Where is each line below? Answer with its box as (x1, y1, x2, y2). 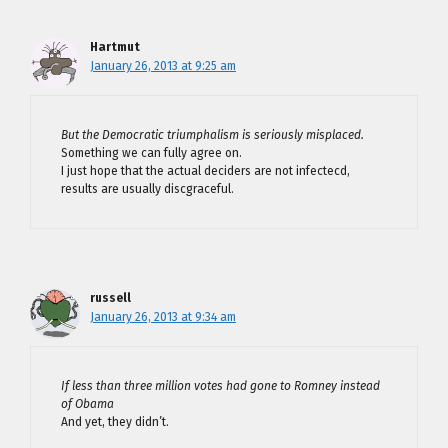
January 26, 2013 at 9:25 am (90, 58, 236, 73)
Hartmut (90, 39, 140, 54)
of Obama (61, 396, 114, 411)
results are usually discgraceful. (61, 181, 234, 196)
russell (90, 290, 131, 305)
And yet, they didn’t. (61, 414, 169, 429)
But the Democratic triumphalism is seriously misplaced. (61, 127, 364, 142)
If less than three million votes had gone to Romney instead (61, 378, 380, 393)
